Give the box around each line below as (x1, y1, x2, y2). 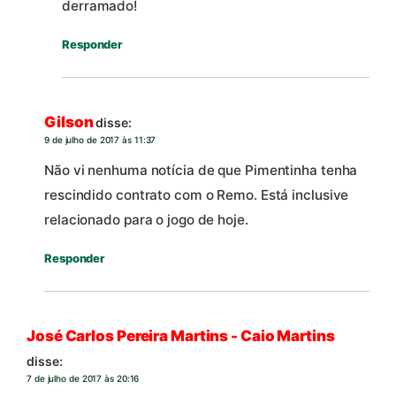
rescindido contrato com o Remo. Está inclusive (44, 186, 349, 203)
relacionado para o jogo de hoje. (44, 210, 248, 228)
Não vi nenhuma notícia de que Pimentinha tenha (44, 161, 358, 179)
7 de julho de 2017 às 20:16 (27, 373, 140, 385)
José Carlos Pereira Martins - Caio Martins (27, 327, 335, 346)
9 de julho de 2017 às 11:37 (44, 134, 156, 146)
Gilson (44, 113, 94, 132)
